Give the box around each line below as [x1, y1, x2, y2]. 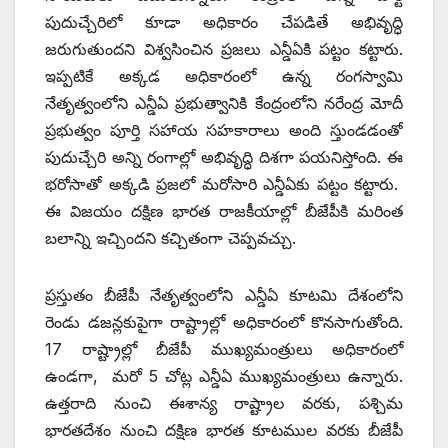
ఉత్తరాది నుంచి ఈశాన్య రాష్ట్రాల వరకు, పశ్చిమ [45, 392, 403, 413]
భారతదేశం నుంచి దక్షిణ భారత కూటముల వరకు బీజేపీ [45, 419, 403, 440]
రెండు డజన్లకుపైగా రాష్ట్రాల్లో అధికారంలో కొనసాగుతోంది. [45, 311, 403, 332]
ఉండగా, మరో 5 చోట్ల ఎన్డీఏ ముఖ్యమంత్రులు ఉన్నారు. [45, 365, 403, 386]
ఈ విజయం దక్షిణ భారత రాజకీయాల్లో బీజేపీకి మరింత [45, 200, 403, 221]
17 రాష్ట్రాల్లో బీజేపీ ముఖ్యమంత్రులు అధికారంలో [45, 338, 403, 359]
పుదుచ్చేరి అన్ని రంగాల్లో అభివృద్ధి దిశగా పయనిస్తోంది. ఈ [45, 146, 403, 167]
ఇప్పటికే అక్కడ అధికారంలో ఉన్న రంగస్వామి [45, 65, 403, 86]
